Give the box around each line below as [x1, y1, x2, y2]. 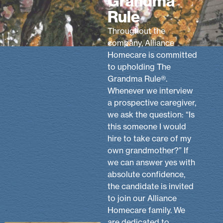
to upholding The [108, 61, 171, 72]
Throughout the [108, 25, 166, 36]
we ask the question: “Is [108, 109, 195, 119]
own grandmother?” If [108, 145, 189, 155]
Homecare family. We [108, 205, 186, 215]
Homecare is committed [108, 49, 198, 60]
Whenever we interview [108, 85, 194, 96]
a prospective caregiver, [108, 97, 197, 108]
